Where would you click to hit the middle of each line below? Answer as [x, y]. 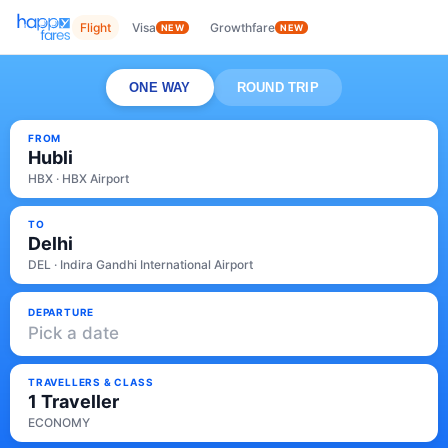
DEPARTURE [61, 311]
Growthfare [243, 27]
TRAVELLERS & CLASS [91, 382]
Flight [95, 27]
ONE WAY [160, 87]
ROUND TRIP [277, 87]
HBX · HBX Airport [78, 178]
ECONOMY [59, 422]
